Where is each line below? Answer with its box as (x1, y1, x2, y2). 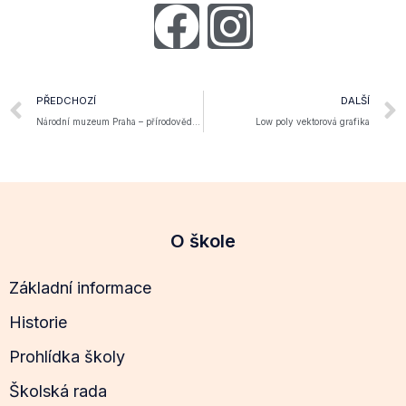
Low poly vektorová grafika (256, 117, 370, 128)
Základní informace (9, 278, 151, 298)
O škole (170, 230, 236, 253)
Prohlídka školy (9, 347, 125, 367)
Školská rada (9, 382, 107, 401)
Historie (9, 313, 67, 333)
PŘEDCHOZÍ (36, 94, 96, 108)
